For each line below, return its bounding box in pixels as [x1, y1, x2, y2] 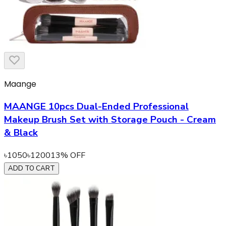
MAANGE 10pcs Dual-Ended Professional [4, 100, 189, 114]
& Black [4, 126, 38, 140]
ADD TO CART [8, 163, 55, 173]
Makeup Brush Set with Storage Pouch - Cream [4, 113, 216, 127]
